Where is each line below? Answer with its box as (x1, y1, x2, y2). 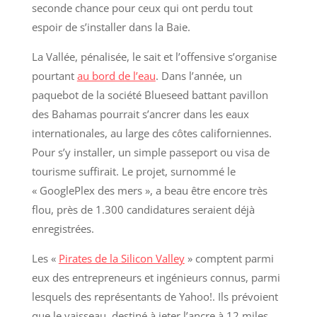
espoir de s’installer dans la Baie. (31, 20, 190, 35)
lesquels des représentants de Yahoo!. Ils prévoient (31, 289, 278, 304)
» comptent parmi (184, 251, 274, 266)
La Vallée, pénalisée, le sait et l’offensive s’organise (31, 50, 277, 64)
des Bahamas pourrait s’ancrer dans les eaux (31, 107, 249, 122)
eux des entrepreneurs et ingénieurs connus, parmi (31, 270, 280, 285)
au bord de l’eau (76, 69, 156, 83)
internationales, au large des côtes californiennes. (31, 126, 272, 141)
